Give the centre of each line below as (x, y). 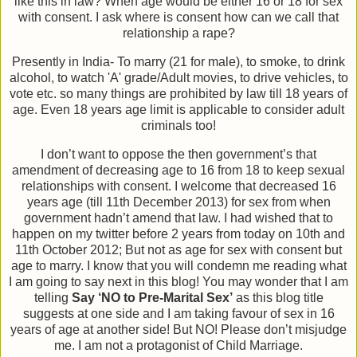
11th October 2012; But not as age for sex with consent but (178, 249)
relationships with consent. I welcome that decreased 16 (178, 186)
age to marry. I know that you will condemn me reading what (178, 265)
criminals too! (178, 125)
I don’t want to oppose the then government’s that (178, 154)
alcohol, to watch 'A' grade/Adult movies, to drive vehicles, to (178, 77)
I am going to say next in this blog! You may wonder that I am (178, 281)
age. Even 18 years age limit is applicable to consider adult (178, 109)
